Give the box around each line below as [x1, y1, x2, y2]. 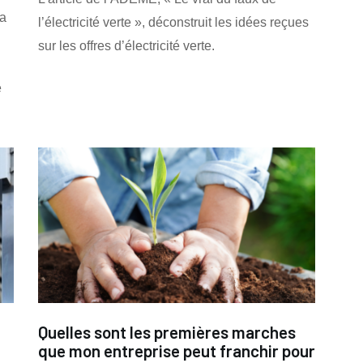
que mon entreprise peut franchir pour [37, 340, 315, 361]
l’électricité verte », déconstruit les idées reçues [37, 15, 309, 29]
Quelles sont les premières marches [37, 322, 296, 343]
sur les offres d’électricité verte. [37, 38, 215, 53]
